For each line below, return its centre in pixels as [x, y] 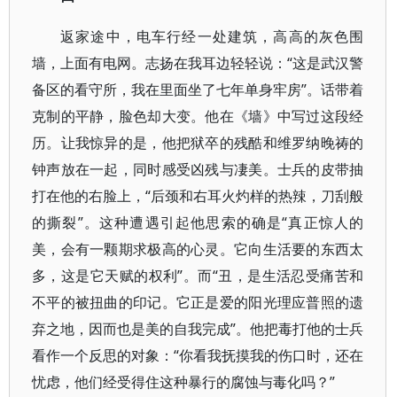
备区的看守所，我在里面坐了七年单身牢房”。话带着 [198, 90]
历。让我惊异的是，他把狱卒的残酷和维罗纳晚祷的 [198, 143]
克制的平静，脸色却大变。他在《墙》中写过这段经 [198, 116]
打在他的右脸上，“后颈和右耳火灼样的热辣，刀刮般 [198, 196]
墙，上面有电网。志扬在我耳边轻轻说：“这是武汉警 [198, 63]
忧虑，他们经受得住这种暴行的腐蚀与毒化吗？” [183, 382]
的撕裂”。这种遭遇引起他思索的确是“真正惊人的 [198, 222]
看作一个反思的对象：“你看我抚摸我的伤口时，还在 [198, 355]
